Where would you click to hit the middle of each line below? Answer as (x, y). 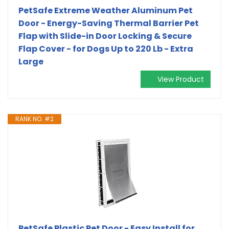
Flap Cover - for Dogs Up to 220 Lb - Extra (106, 49)
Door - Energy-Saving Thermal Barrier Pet (109, 23)
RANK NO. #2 (35, 119)
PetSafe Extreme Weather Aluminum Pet (106, 10)
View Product (181, 79)
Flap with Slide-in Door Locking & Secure (105, 36)
